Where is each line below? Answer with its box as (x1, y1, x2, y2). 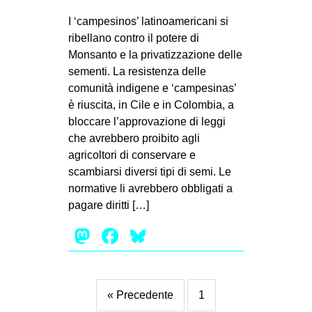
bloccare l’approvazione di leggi (68, 116, 226, 128)
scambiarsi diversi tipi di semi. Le (68, 166, 231, 178)
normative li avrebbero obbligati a (68, 182, 233, 195)
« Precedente (107, 289, 173, 302)
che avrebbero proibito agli (68, 132, 200, 145)
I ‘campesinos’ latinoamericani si (68, 15, 228, 28)
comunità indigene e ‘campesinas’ (68, 82, 236, 95)
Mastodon (93, 224, 192, 249)
